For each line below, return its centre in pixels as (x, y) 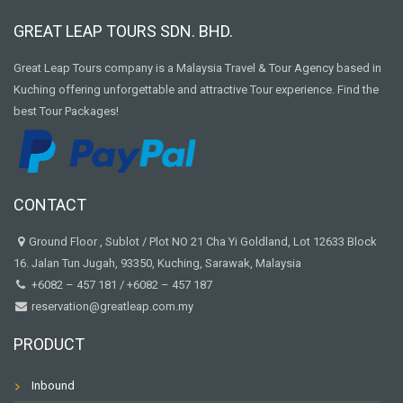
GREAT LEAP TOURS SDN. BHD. (123, 31)
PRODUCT (49, 344)
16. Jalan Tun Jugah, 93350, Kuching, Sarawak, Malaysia (157, 263)
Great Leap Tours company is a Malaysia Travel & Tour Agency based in (197, 68)
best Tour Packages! (66, 111)
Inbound (53, 385)
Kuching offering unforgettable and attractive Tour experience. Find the (196, 90)
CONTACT (50, 204)
